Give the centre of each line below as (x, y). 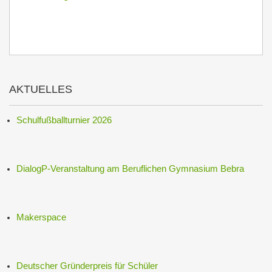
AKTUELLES (41, 89)
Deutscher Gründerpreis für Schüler (87, 266)
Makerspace (41, 217)
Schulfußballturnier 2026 (64, 120)
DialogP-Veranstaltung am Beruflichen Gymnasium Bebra (130, 168)
